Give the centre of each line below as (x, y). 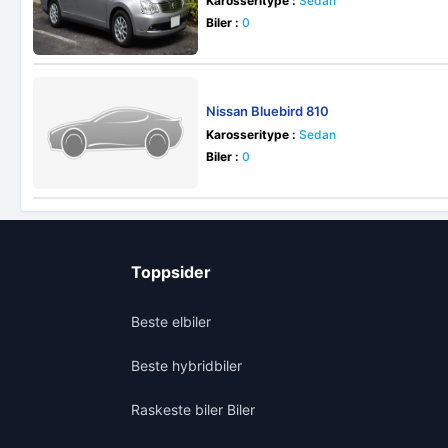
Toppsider (171, 272)
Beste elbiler (171, 321)
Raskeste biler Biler (193, 409)
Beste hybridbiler (186, 365)
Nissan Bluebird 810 (268, 111)
